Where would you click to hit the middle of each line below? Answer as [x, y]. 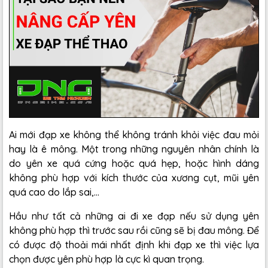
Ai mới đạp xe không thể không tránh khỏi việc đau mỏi [134, 135]
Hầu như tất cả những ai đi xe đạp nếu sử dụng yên [134, 216]
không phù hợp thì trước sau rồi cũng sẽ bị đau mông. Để [134, 231]
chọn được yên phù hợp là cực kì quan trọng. [106, 259]
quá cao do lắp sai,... [54, 192]
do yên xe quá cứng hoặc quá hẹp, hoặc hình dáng [134, 164]
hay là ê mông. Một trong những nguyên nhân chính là [134, 149]
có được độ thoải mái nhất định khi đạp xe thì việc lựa [134, 245]
